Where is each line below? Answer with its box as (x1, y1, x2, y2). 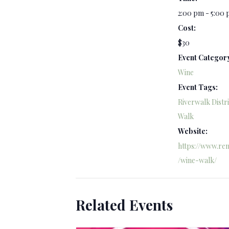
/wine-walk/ (178, 155, 217, 165)
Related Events (76, 195, 173, 214)
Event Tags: (178, 82, 218, 92)
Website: (178, 126, 208, 136)
